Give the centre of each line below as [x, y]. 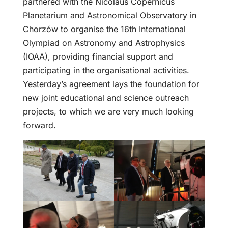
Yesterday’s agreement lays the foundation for [111, 84]
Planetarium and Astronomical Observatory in [109, 15]
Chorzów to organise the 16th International [104, 29]
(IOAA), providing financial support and [98, 56]
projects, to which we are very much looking [108, 111]
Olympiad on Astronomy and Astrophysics [104, 42]
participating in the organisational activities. [106, 70]
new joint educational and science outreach [106, 97]
